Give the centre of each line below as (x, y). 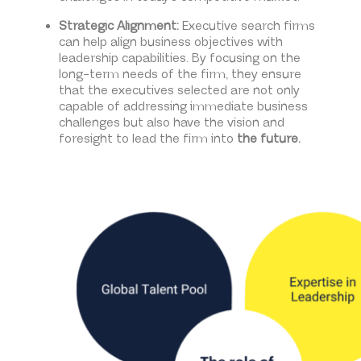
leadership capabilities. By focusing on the (179, 58)
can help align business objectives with (170, 42)
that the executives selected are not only (179, 90)
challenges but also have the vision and (171, 122)
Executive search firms (247, 26)
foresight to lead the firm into (147, 139)
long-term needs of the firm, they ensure (180, 74)
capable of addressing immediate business (183, 106)
